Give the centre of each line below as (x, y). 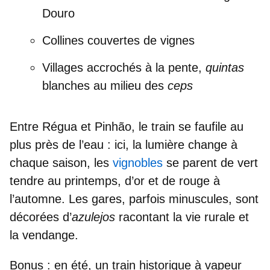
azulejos (93, 217)
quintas (225, 68)
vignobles (140, 163)
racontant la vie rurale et (182, 217)
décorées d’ (41, 217)
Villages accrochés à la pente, (124, 68)
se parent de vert (212, 163)
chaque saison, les (61, 163)
